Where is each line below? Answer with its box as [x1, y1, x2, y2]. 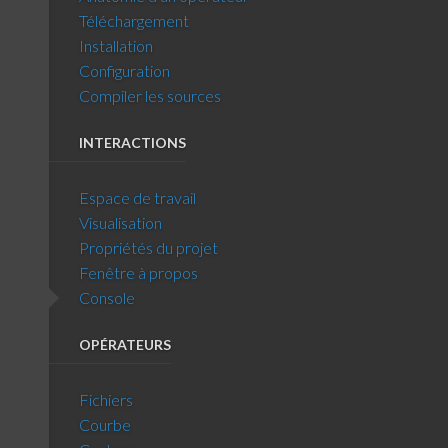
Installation [79, 36, 154, 55]
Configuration [79, 61, 171, 80]
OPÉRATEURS [79, 336, 172, 353]
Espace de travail [79, 188, 197, 207]
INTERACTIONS [79, 134, 187, 151]
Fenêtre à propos [79, 263, 199, 282]
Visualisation [79, 213, 163, 232]
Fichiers [79, 390, 134, 409]
